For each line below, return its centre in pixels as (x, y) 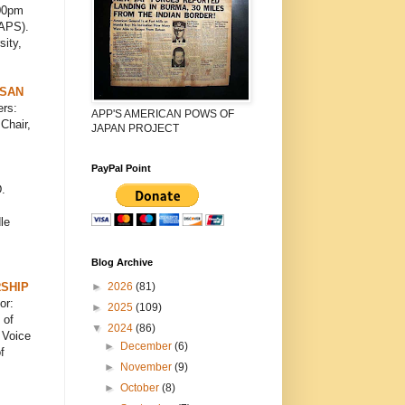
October (141, 387)
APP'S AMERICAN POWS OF (162, 113)
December (147, 346)
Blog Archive (122, 262)
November (147, 367)
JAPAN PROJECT (135, 128)
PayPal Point (121, 168)
